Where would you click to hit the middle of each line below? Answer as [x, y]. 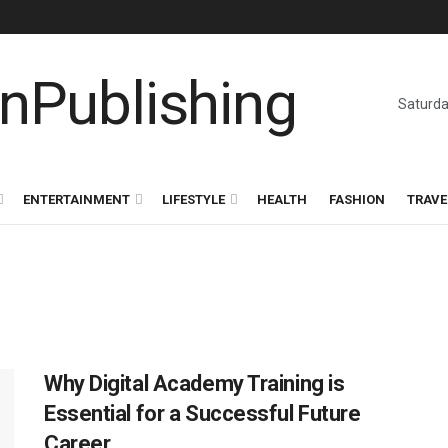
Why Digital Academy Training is [194, 383]
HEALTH [282, 199]
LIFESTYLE [193, 199]
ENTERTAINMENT [76, 199]
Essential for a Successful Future [202, 413]
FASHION [357, 199]
